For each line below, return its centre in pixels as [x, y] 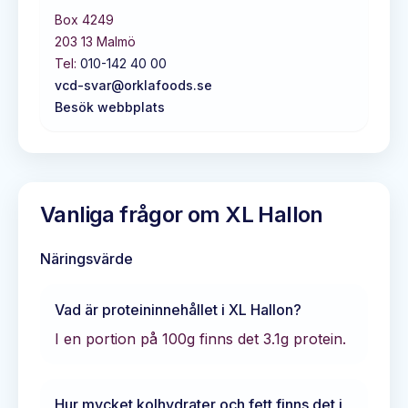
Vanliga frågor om [133, 214]
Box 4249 [84, 20]
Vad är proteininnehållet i [142, 310]
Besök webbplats [110, 107]
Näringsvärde [87, 259]
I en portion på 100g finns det [159, 339]
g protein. [313, 339]
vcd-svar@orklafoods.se [133, 85]
